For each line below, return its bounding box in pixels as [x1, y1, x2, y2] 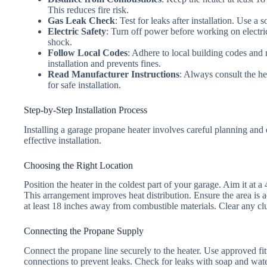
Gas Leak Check [48, 15, 115, 26]
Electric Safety [48, 26, 106, 36]
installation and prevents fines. [48, 58, 161, 69]
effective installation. [24, 135, 101, 145]
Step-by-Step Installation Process [24, 104, 147, 115]
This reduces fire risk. [48, 4, 129, 15]
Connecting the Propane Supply [24, 226, 144, 237]
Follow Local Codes [48, 47, 128, 58]
